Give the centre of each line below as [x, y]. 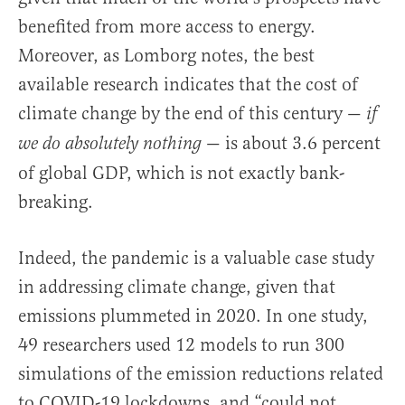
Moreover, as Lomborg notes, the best [166, 56]
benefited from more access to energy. [167, 27]
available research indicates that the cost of [188, 85]
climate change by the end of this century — [192, 114]
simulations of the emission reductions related [201, 374]
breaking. [56, 202]
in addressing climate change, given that [177, 287]
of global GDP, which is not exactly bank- [181, 174]
